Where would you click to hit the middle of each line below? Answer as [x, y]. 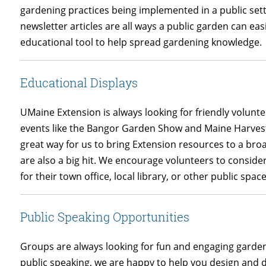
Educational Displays [79, 83]
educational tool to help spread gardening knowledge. [141, 42]
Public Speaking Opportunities [105, 217]
